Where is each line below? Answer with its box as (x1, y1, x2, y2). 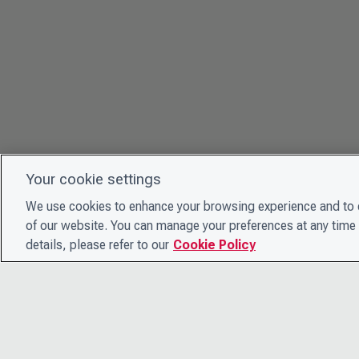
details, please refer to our (26, 237, 169, 252)
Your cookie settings (26, 170, 161, 188)
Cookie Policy (173, 237, 256, 252)
